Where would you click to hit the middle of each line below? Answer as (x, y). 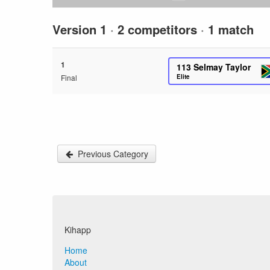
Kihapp (78, 230)
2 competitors (157, 29)
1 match (229, 29)
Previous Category (113, 154)
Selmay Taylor (222, 67)
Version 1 (81, 29)
